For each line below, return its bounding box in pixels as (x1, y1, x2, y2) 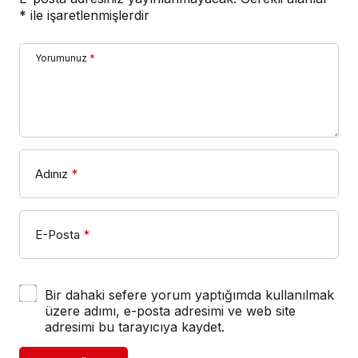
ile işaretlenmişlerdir (26, 7, 149, 24)
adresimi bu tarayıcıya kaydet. (45, 319, 225, 336)
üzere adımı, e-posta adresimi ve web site (45, 303, 296, 320)
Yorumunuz (35, 52, 87, 65)
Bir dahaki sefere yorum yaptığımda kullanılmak (45, 287, 334, 304)
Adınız (35, 166, 68, 182)
